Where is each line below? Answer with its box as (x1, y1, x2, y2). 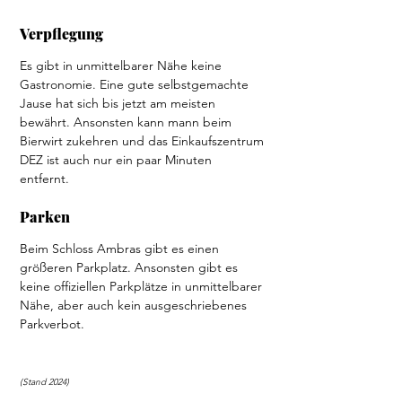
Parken (20, 206, 77, 226)
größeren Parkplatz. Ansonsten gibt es (20, 258, 241, 275)
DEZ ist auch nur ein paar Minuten (20, 151, 215, 168)
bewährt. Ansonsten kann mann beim (20, 113, 235, 130)
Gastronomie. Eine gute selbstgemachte (20, 75, 252, 92)
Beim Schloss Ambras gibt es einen (20, 240, 223, 257)
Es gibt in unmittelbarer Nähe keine (20, 57, 225, 74)
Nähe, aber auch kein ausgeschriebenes (20, 296, 250, 313)
